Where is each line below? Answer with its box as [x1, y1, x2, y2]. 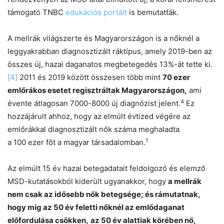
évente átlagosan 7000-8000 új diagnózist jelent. [7, 98, 180, 108]
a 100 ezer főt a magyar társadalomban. [7, 137, 145, 147]
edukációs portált [65, 7, 129, 17]
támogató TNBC [7, 7, 65, 17]
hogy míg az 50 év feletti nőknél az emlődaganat [7, 202, 184, 212]
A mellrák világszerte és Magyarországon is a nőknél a [7, 33, 199, 43]
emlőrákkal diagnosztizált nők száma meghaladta [7, 124, 179, 134]
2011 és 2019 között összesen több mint [17, 72, 162, 82]
